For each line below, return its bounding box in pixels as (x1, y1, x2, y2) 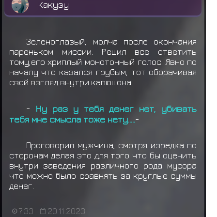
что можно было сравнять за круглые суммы (9, 170, 197, 181)
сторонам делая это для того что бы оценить (9, 150, 197, 160)
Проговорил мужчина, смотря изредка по (26, 139, 197, 150)
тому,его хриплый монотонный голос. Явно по (9, 57, 197, 67)
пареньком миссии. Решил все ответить (9, 46, 197, 57)
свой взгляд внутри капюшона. (9, 77, 135, 88)
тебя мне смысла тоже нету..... (9, 113, 135, 124)
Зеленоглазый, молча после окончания (26, 36, 197, 47)
